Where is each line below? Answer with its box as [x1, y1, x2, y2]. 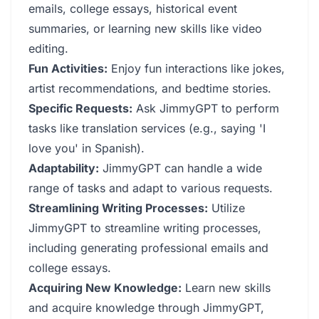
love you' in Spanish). [28, 141, 145, 155]
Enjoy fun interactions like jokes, [108, 61, 285, 75]
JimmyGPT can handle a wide [99, 161, 262, 175]
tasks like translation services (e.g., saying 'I [28, 121, 266, 135]
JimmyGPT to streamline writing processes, [28, 221, 261, 235]
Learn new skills [182, 281, 271, 295]
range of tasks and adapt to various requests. [28, 181, 273, 195]
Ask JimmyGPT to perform [132, 101, 279, 115]
